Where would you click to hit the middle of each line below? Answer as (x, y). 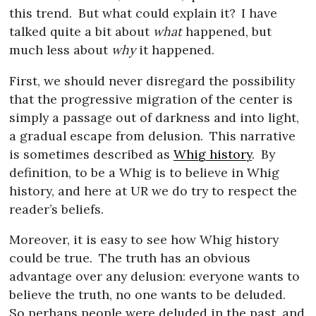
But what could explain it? (155, 13)
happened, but (227, 32)
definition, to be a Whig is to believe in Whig (145, 172)
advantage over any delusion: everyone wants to (155, 276)
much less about (61, 50)
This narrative (250, 135)
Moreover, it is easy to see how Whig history (144, 240)
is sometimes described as (92, 154)
